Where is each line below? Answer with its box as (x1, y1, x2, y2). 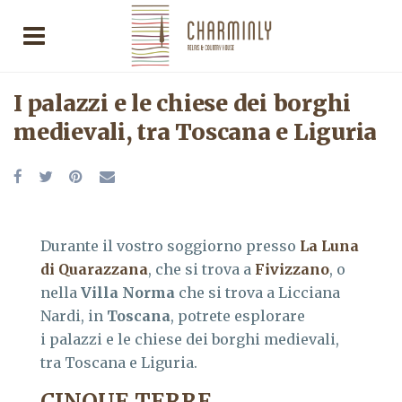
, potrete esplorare (170, 307, 305, 325)
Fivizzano (255, 260, 329, 278)
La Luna (300, 237, 359, 255)
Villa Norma (81, 284, 175, 301)
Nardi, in (40, 307, 107, 325)
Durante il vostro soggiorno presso (40, 237, 300, 255)
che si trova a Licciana (175, 284, 340, 301)
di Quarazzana (40, 260, 148, 278)
